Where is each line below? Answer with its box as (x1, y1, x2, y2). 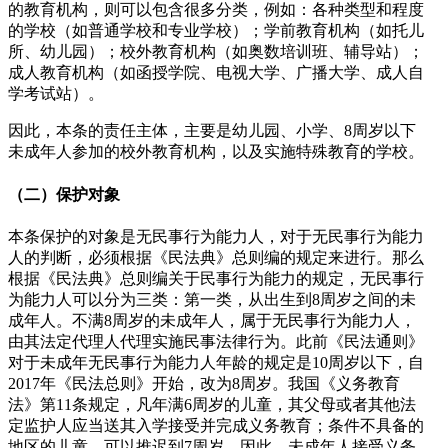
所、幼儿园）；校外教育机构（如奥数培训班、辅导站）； (8, 43, 424, 61)
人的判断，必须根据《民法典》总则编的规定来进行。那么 (8, 249, 424, 266)
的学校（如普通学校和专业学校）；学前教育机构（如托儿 (8, 22, 424, 40)
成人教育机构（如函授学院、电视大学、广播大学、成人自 (8, 64, 424, 82)
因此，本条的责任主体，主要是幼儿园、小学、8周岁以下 (8, 122, 416, 140)
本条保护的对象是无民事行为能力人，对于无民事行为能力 (8, 228, 424, 245)
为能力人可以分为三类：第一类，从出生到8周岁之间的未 (8, 291, 416, 308)
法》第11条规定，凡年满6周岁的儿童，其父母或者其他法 (8, 396, 416, 413)
